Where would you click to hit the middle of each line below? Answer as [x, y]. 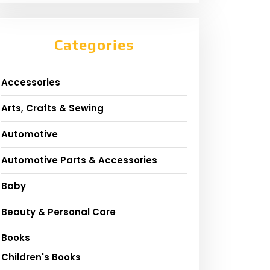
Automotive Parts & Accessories [79, 160]
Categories [94, 45]
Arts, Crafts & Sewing [52, 108]
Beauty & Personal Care [58, 212]
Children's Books [41, 257]
